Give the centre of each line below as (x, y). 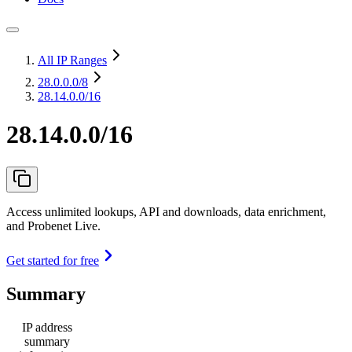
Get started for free (53, 260)
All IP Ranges (72, 60)
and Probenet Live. (53, 225)
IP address (47, 327)
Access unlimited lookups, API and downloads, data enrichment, (166, 211)
